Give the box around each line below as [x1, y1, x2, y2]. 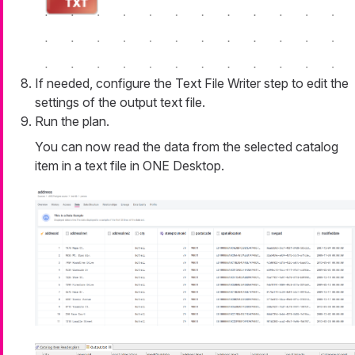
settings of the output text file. [35, 94, 205, 110]
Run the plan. [35, 113, 109, 129]
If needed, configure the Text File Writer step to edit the [35, 74, 349, 91]
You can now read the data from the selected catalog [35, 138, 338, 155]
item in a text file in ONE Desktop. [35, 157, 224, 174]
